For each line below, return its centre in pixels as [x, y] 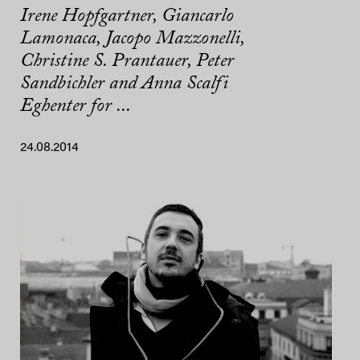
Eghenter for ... [76, 106]
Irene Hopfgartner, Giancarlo [127, 16]
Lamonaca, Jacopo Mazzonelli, [132, 39]
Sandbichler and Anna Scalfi [124, 84]
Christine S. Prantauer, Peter [127, 61]
